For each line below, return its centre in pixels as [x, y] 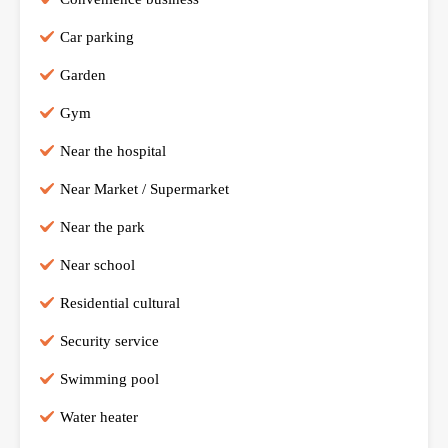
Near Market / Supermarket [144, 188]
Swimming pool [109, 378]
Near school [97, 264]
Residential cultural [120, 302]
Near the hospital [113, 150]
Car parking [97, 36]
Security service [109, 340]
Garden [83, 74]
